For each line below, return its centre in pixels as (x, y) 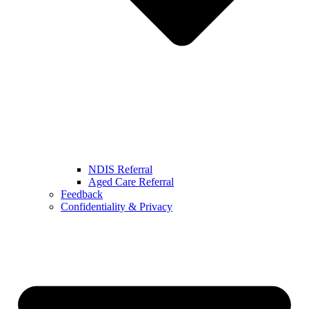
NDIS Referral (120, 169)
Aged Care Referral (131, 181)
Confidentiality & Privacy (117, 206)
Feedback (82, 194)
